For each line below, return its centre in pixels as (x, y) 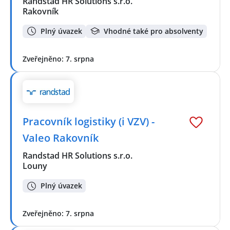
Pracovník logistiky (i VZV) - (89, 121)
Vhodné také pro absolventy (154, 31)
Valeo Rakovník (61, 138)
